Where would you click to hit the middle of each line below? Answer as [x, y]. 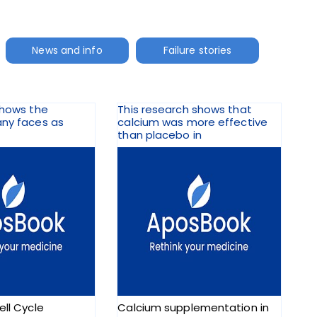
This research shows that [185, 110]
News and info [67, 50]
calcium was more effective [192, 122]
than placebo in [160, 135]
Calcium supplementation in [193, 308]
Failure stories [197, 50]
